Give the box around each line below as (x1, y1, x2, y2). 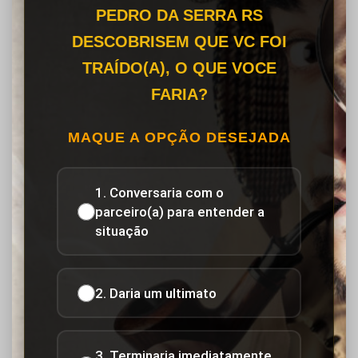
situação (94, 222, 149, 239)
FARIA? (150, 86, 208, 103)
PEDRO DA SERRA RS (95, 6, 263, 24)
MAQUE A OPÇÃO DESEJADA (67, 129, 291, 145)
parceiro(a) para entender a (94, 203, 265, 220)
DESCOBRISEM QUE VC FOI (71, 33, 287, 50)
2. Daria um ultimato (94, 284, 217, 301)
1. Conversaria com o (94, 184, 224, 201)
